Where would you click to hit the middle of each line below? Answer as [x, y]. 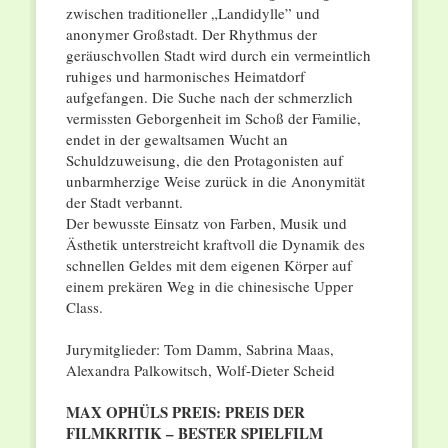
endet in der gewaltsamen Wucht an [176, 139]
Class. [84, 307]
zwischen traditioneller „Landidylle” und [192, 13]
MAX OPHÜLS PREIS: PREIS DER [185, 412]
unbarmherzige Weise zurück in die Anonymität [215, 181]
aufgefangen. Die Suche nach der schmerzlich [209, 97]
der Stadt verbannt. [124, 202]
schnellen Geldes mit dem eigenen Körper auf [208, 265]
